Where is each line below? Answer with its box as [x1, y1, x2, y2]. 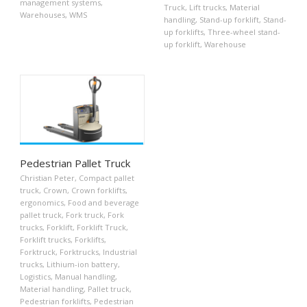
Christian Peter [20, 173, 75, 184]
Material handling [20, 284, 84, 295]
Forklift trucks [20, 234, 71, 245]
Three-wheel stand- [208, 27, 280, 38]
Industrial [103, 247, 137, 258]
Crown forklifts [71, 185, 125, 196]
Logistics [20, 271, 51, 282]
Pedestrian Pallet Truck [20, 156, 130, 171]
